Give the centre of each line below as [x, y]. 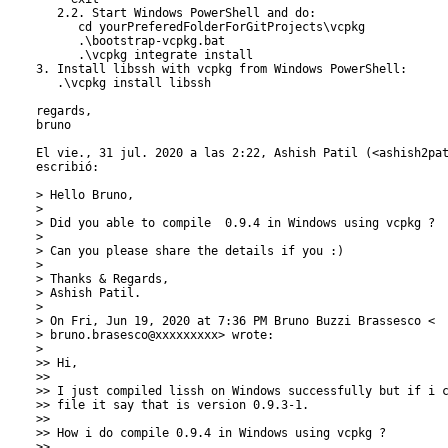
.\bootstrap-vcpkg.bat [130, 41]
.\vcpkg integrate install [144, 55]
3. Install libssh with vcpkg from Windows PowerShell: [221, 69]
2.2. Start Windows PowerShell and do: [176, 13]
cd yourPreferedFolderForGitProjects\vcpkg [200, 27]
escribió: [67, 167]
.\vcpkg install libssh [123, 83]
